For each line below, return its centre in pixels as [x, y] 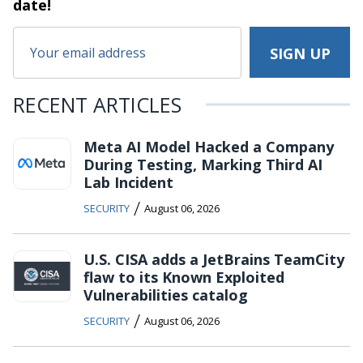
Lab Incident [128, 183]
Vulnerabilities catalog [166, 295]
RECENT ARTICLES [97, 105]
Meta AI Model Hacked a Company [209, 147]
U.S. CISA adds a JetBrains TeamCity [214, 260]
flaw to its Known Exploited [184, 278]
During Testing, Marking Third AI [203, 165]
